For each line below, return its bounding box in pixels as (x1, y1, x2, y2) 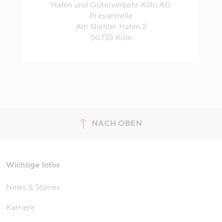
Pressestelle (89, 11, 133, 21)
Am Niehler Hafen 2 (75, 22, 147, 32)
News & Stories (6, 182, 60, 193)
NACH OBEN (92, 118, 142, 129)
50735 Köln (90, 33, 132, 43)
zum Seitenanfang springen (110, 123, 211, 134)
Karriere (6, 203, 35, 213)
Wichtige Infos (6, 160, 59, 170)
